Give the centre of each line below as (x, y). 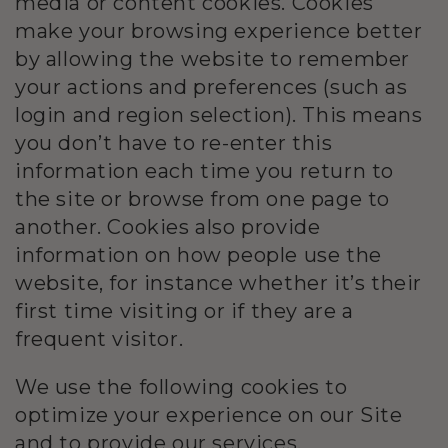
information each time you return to (205, 171)
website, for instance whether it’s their (219, 283)
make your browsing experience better (219, 31)
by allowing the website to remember (213, 59)
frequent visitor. (99, 339)
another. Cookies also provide (168, 227)
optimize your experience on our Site (209, 415)
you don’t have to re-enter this (174, 143)
